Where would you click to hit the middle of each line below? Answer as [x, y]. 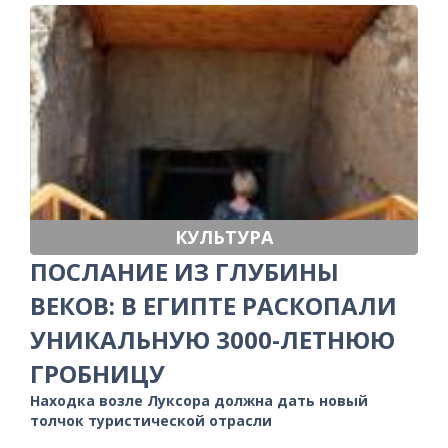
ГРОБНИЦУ [97, 373]
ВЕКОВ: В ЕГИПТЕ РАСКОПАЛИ [213, 305]
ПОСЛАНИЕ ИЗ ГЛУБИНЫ [184, 271]
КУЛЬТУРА [224, 236]
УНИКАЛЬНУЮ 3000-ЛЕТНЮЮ [212, 339]
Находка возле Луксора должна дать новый [199, 400]
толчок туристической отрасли [151, 420]
